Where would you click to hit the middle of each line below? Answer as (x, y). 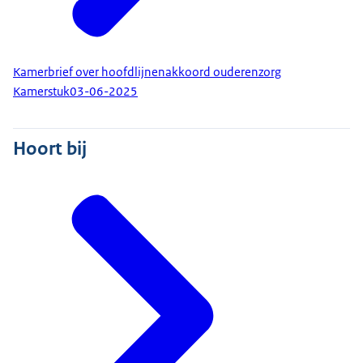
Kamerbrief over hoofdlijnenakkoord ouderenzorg (147, 72)
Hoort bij (50, 148)
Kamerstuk (41, 92)
